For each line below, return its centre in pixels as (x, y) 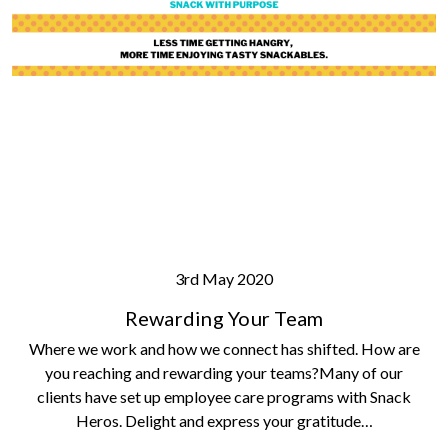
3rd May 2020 (224, 278)
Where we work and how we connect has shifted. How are (224, 348)
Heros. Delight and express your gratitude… (224, 420)
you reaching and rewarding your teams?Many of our (224, 372)
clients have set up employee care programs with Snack (224, 396)
